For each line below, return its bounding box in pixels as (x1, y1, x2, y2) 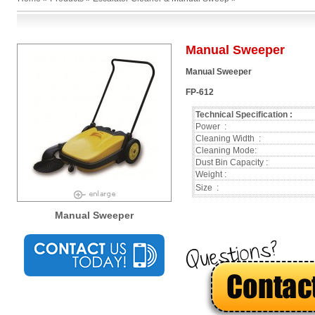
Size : (195, 182, 219, 193)
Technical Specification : (195, 109, 295, 120)
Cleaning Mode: (195, 145, 257, 155)
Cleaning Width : (195, 133, 261, 143)
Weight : (195, 169, 226, 179)
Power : (195, 121, 226, 131)
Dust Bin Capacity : (195, 157, 268, 167)
